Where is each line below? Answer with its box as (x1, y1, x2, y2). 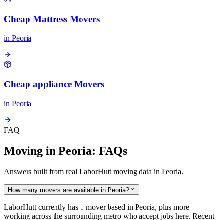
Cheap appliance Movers (4, 79, 104, 90)
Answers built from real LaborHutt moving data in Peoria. (4, 167, 183, 176)
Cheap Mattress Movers (4, 14, 100, 25)
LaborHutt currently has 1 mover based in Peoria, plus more (4, 203, 189, 212)
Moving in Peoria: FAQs (4, 144, 127, 158)
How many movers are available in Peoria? (8, 186, 129, 194)
